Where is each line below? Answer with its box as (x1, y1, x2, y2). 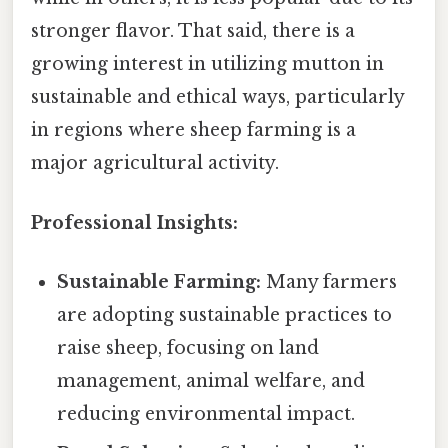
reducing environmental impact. (57, 402, 356, 425)
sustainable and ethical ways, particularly (31, 86, 404, 109)
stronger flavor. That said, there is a (31, 20, 355, 43)
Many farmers (261, 270, 398, 293)
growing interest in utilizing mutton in (31, 53, 384, 76)
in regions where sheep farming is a (31, 119, 356, 142)
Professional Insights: (31, 211, 238, 234)
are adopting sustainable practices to (57, 303, 393, 326)
